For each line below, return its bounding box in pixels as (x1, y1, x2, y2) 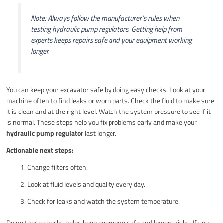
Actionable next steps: (6, 145, 74, 156)
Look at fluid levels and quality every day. (27, 179, 146, 190)
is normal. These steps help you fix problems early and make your (6, 117, 197, 128)
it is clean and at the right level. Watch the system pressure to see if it (6, 106, 211, 117)
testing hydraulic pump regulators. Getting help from (30, 23, 182, 35)
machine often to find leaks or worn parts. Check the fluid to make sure (6, 95, 215, 106)
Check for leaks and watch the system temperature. (27, 196, 180, 207)
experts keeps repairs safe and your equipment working (30, 34, 192, 46)
